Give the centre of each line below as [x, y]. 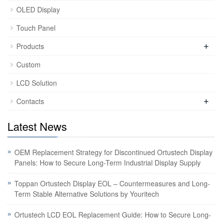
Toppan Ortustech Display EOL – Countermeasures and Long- [112, 183]
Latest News [37, 126]
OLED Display [38, 9]
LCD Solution [37, 83]
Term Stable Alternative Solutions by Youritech [87, 194]
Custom [28, 64]
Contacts [30, 101]
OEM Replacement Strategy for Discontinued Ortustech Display [113, 152]
